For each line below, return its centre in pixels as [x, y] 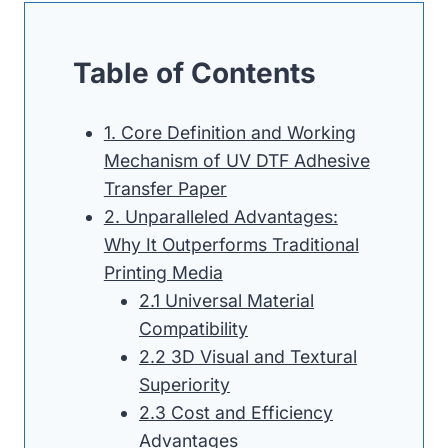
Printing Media [163, 272]
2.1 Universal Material [226, 300]
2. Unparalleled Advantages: [220, 216]
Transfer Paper [165, 188]
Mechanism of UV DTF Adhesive [236, 160]
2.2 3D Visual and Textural [247, 356]
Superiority [184, 384]
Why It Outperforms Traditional [231, 244]
